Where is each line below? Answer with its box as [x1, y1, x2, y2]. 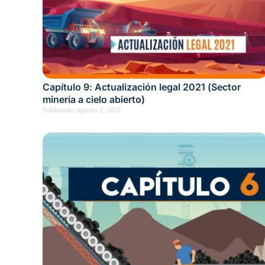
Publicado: [43, 105, 75, 115]
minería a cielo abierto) [43, 93, 145, 105]
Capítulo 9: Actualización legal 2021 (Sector [43, 80, 241, 93]
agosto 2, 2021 [76, 105, 121, 115]
